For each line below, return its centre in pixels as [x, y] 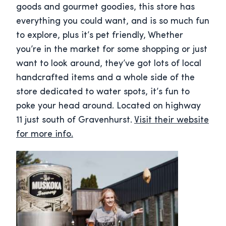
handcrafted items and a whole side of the [105, 78]
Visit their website [172, 121]
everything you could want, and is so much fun [113, 22]
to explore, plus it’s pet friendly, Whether [100, 36]
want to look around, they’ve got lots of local [109, 64]
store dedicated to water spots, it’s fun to [103, 92]
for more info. [45, 135]
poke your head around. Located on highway [108, 106]
